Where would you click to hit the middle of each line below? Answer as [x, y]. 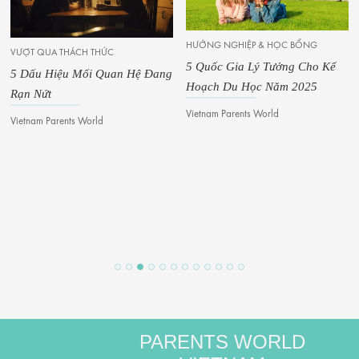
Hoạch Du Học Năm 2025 [252, 86]
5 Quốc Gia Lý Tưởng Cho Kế [261, 66]
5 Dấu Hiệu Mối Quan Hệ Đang [91, 74]
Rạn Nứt [31, 94]
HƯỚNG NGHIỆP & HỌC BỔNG [252, 45]
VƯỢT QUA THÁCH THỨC [62, 53]
